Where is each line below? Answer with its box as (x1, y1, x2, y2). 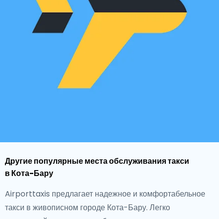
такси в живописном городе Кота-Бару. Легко (5, 202, 170, 213)
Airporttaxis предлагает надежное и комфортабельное (5, 188, 205, 199)
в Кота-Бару (5, 168, 53, 179)
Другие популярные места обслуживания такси (5, 155, 189, 167)
